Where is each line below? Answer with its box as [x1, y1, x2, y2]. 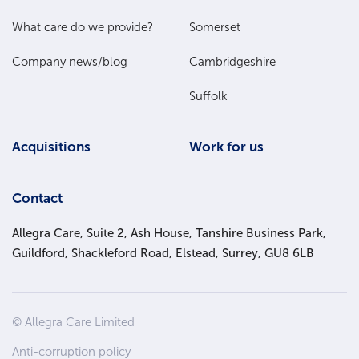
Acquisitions [12, 139, 91, 155]
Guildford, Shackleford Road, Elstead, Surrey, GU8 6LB [12, 246, 314, 261]
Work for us [189, 139, 264, 155]
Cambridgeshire [189, 54, 276, 70]
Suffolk [189, 89, 228, 104]
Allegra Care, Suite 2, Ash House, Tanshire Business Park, [12, 226, 326, 241]
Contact [12, 190, 63, 207]
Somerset [189, 20, 240, 35]
